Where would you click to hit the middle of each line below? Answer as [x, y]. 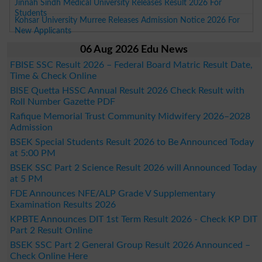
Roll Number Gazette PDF [62, 101]
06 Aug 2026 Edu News [134, 49]
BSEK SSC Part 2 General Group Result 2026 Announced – [130, 245]
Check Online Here [49, 256]
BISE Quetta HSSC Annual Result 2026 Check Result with [127, 90]
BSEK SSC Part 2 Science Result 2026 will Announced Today [133, 168]
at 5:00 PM [32, 153]
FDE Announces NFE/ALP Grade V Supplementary [112, 193]
